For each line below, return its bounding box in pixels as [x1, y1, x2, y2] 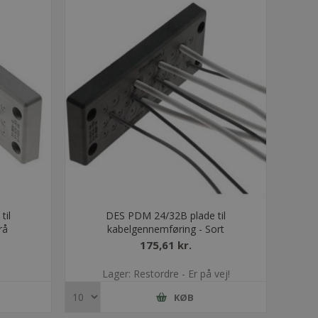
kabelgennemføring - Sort [107, 222, 225, 236]
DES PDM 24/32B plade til [106, 209, 226, 223]
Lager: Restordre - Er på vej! [102, 267, 230, 281]
